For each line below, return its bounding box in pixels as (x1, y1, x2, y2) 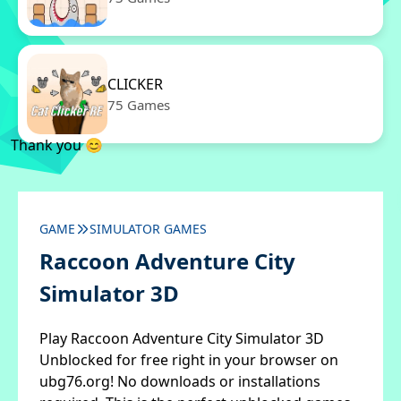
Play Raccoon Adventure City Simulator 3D (39, 328, 324, 348)
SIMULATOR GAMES (90, 220, 207, 237)
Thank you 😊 (11, 135, 103, 155)
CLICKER (107, 74, 163, 94)
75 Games (107, 96, 170, 114)
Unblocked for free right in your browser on (39, 350, 338, 370)
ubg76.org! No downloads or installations (39, 371, 320, 391)
